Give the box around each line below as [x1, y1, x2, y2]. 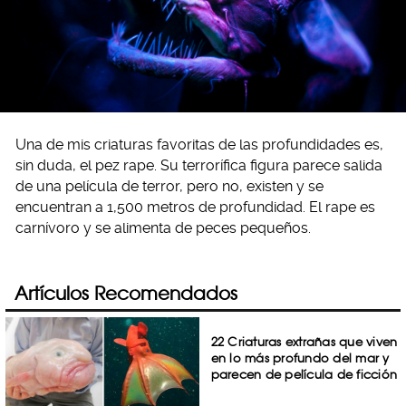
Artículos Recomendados [14, 282, 237, 304]
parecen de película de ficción [210, 367, 398, 382]
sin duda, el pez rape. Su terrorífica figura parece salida [15, 156, 382, 174]
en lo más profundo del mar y [210, 351, 390, 365]
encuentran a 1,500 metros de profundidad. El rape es [15, 198, 375, 216]
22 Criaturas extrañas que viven [210, 334, 398, 349]
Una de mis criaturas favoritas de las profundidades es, [15, 135, 383, 153]
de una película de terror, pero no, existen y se [15, 177, 324, 195]
